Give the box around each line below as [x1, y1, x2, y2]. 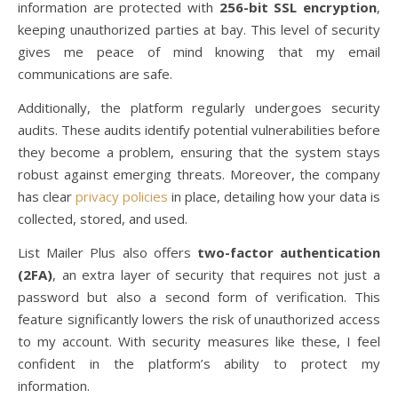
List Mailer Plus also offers [18, 243, 197, 261]
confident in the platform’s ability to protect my [18, 354, 380, 372]
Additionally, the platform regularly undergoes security [18, 98, 380, 116]
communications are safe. [18, 64, 172, 83]
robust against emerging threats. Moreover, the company [18, 164, 380, 183]
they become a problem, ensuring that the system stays [18, 142, 380, 161]
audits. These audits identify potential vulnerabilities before [18, 120, 380, 139]
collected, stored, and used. [18, 209, 187, 227]
